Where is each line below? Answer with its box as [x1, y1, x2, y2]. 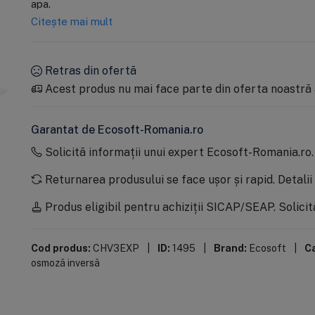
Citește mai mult [30, 14, 112, 27]
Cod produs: [30, 241, 91, 254]
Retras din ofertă [41, 63, 136, 77]
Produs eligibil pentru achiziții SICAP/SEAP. [41, 199, 278, 214]
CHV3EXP [92, 241, 139, 254]
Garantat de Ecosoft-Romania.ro [30, 122, 203, 136]
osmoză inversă [30, 256, 100, 269]
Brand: [213, 241, 247, 254]
